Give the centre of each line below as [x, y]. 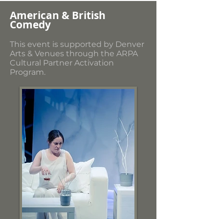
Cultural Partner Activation [62, 63]
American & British [58, 15]
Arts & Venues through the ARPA [74, 54]
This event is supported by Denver [77, 44]
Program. [28, 72]
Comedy [30, 25]
